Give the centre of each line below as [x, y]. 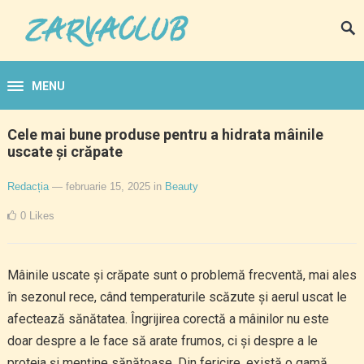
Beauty [181, 186]
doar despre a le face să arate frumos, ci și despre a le [162, 341]
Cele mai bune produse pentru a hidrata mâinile [165, 134]
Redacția [28, 186]
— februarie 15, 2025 [101, 186]
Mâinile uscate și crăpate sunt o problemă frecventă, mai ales [182, 275]
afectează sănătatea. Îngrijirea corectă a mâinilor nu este [168, 319]
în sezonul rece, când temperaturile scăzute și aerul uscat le [177, 297]
